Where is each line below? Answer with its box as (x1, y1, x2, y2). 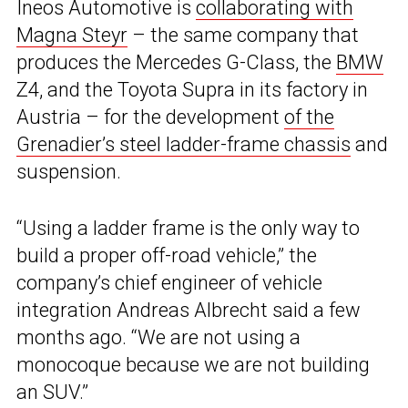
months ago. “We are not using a (16, 326, 301, 350)
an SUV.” (16, 381, 88, 404)
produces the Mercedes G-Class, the (16, 51, 336, 75)
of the (284, 106, 334, 129)
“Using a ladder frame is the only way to (16, 217, 360, 240)
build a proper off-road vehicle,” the (16, 244, 317, 268)
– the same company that (127, 24, 359, 47)
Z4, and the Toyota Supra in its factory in (16, 78, 368, 102)
